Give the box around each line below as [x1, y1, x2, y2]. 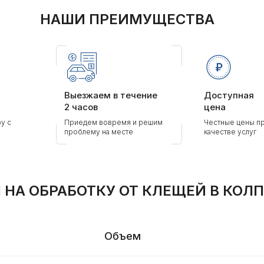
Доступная [204, 90, 254, 101]
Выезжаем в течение [64, 90, 157, 101]
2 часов [64, 101, 98, 113]
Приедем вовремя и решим [64, 118, 163, 127]
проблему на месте [64, 127, 133, 136]
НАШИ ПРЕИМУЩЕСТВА [40, 11, 214, 28]
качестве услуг [204, 127, 256, 136]
